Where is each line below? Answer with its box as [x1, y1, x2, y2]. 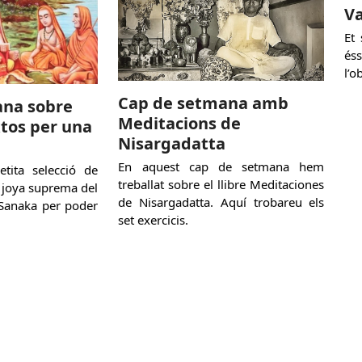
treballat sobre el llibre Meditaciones [118, 176, 325, 193]
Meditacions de [118, 112, 242, 135]
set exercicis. [118, 212, 192, 229]
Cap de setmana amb [118, 92, 289, 115]
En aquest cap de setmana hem [118, 158, 325, 175]
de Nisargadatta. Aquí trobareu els [118, 194, 325, 211]
